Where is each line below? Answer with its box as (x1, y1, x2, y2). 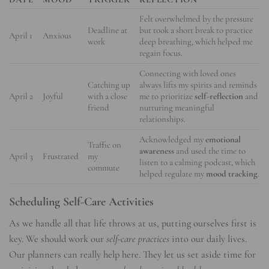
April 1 (9, 30, 32, 41)
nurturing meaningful (139, 102, 215, 113)
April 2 (9, 91, 33, 102)
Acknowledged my (139, 134, 206, 145)
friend (88, 102, 110, 113)
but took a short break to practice (139, 25, 253, 36)
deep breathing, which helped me (139, 36, 253, 47)
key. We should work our (9, 232, 106, 245)
